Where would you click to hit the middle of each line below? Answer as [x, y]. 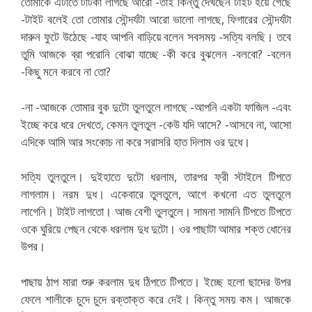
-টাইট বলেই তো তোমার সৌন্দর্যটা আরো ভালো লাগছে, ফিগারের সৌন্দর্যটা [156, 19]
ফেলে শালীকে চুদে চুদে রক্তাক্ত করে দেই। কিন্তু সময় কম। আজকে [156, 299]
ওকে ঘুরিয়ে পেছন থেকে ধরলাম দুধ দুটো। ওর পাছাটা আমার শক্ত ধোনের [156, 229]
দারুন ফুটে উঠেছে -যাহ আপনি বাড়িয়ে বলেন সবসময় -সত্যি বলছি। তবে [156, 37]
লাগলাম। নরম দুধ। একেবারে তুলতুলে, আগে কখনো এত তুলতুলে [156, 194]
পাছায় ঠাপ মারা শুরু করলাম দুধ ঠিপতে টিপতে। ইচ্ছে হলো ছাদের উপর [156, 281]
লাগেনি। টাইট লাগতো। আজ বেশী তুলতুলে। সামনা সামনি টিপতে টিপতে [156, 211]
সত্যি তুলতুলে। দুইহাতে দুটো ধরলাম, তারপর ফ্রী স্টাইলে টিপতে [156, 177]
